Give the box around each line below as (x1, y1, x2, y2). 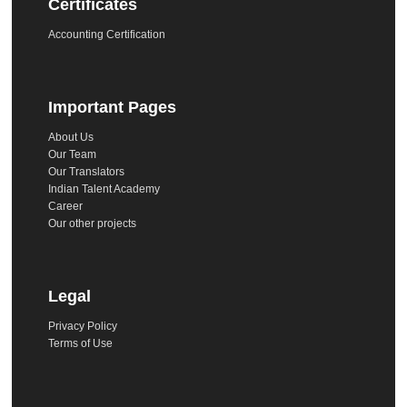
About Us (48, 130, 94, 144)
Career (48, 199, 84, 213)
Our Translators (48, 164, 125, 178)
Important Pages (48, 97, 177, 116)
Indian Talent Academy (48, 182, 161, 195)
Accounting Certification (48, 27, 166, 41)
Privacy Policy (48, 319, 118, 333)
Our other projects (48, 216, 137, 230)
